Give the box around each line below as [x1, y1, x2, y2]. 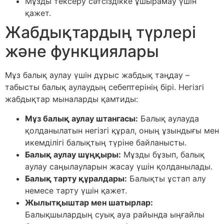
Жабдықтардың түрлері [5, 22, 196, 42]
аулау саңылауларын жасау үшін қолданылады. [25, 161, 212, 171]
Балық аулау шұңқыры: [25, 149, 121, 159]
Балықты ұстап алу [127, 173, 206, 183]
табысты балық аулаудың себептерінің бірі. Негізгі [5, 82, 204, 92]
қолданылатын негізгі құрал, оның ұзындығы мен [25, 125, 219, 135]
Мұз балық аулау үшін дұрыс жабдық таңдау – [5, 70, 189, 80]
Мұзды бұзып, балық [121, 149, 204, 159]
